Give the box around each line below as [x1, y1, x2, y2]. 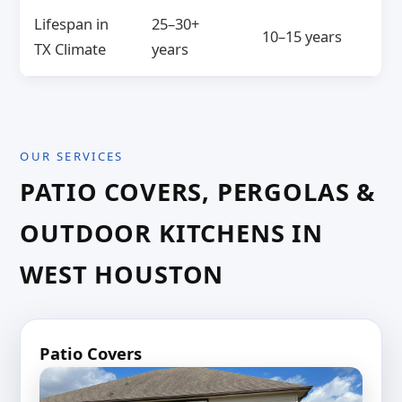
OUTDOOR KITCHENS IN [20, 216, 323, 250]
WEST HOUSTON [20, 258, 224, 292]
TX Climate [34, 39, 107, 60]
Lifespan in [34, 13, 109, 35]
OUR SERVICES [20, 148, 124, 164]
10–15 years [262, 26, 343, 48]
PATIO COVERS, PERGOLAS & [20, 175, 375, 209]
